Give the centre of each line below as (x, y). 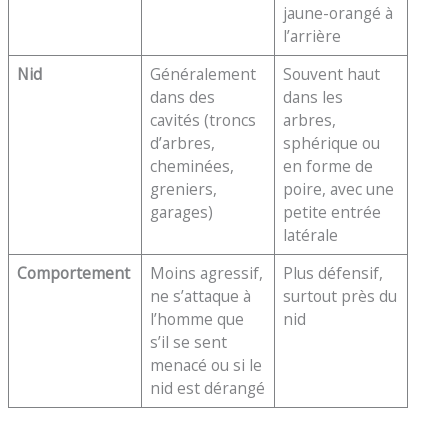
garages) (182, 211)
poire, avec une (339, 188)
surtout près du (340, 295)
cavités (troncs (203, 119)
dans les (313, 96)
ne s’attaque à (201, 295)
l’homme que (197, 318)
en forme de (328, 165)
